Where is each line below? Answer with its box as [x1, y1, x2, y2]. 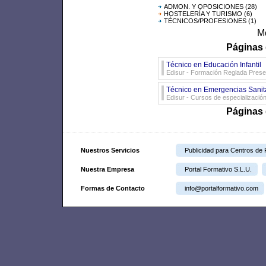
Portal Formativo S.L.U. [185, 166, 252, 173]
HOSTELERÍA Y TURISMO [164, 10, 242, 18]
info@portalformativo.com [185, 185, 258, 192]
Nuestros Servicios [81, 147, 140, 154]
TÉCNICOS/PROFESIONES [164, 17, 246, 25]
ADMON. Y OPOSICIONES [164, 3, 243, 11]
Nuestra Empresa [81, 166, 134, 173]
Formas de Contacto [81, 185, 145, 192]
